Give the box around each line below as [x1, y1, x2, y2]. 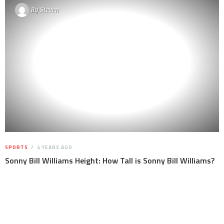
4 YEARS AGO [35, 143, 72, 151]
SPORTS [5, 143, 28, 151]
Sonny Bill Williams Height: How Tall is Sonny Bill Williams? [5, 154, 214, 166]
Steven [40, 5, 59, 14]
